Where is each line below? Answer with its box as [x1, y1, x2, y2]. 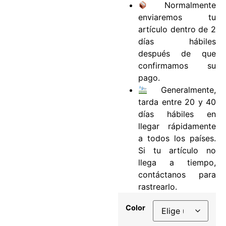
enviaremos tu [138, 12, 216, 23]
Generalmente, [147, 85, 216, 95]
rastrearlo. [138, 182, 177, 192]
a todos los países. [138, 133, 216, 144]
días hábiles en [138, 109, 216, 120]
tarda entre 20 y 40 [138, 97, 216, 107]
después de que [138, 48, 216, 59]
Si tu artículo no [138, 145, 216, 156]
